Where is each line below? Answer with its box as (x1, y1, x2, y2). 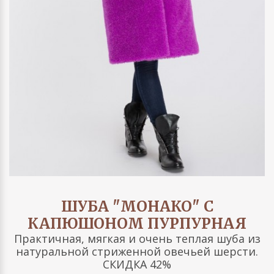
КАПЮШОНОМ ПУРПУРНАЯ (28, 214, 246, 234)
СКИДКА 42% (103, 257, 171, 272)
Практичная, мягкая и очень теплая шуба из (13, 231, 261, 246)
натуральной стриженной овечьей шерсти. (16, 244, 258, 259)
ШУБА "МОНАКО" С (61, 197, 213, 217)
